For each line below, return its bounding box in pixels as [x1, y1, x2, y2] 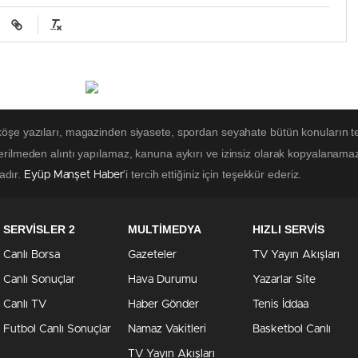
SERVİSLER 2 [3, 223, 75, 237]
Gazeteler [128, 249, 177, 261]
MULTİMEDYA [128, 223, 201, 237]
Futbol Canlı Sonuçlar [3, 324, 111, 336]
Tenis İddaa [253, 299, 308, 311]
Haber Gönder [128, 299, 199, 311]
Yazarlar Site [253, 274, 316, 286]
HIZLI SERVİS [253, 223, 324, 237]
